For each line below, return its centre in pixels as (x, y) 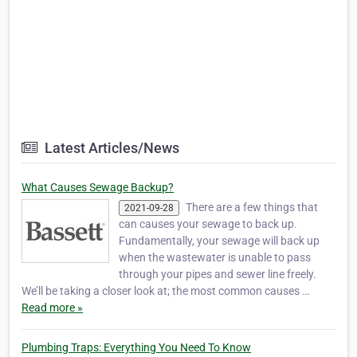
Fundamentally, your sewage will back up (219, 241)
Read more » (52, 308)
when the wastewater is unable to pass (215, 258)
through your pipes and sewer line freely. (218, 275)
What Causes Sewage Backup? (98, 188)
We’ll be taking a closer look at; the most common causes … (165, 291)
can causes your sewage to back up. (208, 224)
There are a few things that (252, 208)
